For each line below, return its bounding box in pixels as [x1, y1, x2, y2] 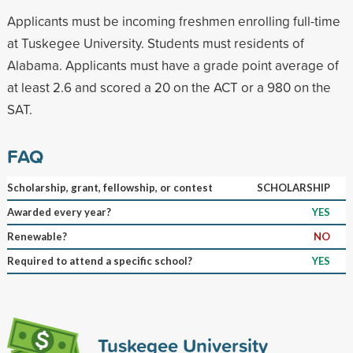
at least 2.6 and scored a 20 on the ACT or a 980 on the [6, 77, 331, 96]
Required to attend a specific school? [6, 254, 192, 267]
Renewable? [6, 229, 67, 243]
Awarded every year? [6, 205, 111, 218]
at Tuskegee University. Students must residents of [6, 33, 304, 52]
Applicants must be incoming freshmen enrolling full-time [6, 11, 340, 30]
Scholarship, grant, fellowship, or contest [6, 180, 213, 194]
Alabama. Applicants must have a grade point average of [6, 55, 339, 74]
